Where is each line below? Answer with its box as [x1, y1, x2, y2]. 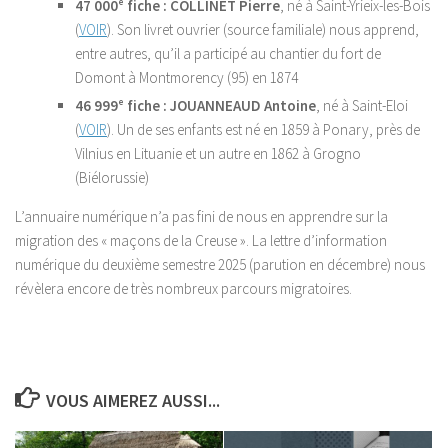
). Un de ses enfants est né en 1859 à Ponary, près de [107, 120, 420, 139]
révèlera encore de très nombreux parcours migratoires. [15, 279, 352, 298]
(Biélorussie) [75, 168, 149, 187]
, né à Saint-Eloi [316, 96, 408, 115]
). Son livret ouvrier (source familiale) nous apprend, [107, 20, 419, 39]
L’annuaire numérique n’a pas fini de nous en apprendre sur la [15, 207, 388, 226]
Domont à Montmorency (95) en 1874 [75, 68, 298, 87]
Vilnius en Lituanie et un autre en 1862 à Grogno [75, 144, 361, 163]
